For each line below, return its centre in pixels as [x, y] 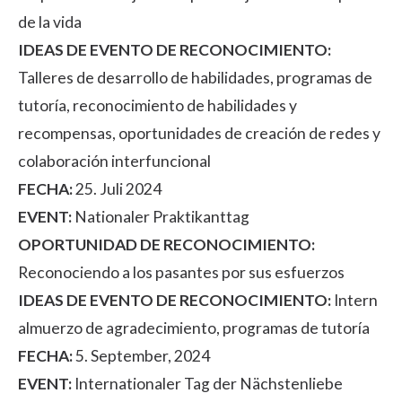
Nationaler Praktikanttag [161, 216]
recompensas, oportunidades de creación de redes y [199, 133]
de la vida [50, 22]
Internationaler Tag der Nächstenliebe [207, 383]
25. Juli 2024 [117, 188]
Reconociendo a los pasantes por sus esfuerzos [181, 272]
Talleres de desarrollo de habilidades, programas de [195, 77]
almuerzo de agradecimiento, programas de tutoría [194, 328]
